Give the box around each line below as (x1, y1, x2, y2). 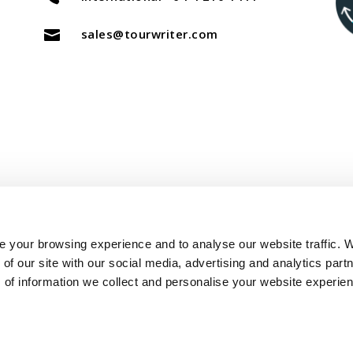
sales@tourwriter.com (80, 25, 218, 42)
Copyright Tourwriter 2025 (84, 224, 269, 244)
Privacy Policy (195, 259, 280, 278)
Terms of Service (73, 259, 178, 278)
